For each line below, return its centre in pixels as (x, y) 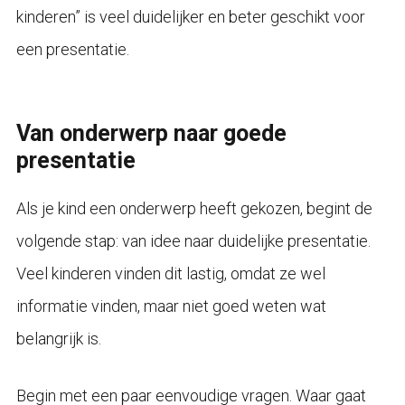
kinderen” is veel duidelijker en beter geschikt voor (190, 16)
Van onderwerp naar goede (151, 133)
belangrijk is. (58, 338)
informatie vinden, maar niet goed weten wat (171, 306)
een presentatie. (72, 49)
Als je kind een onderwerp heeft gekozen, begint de (194, 208)
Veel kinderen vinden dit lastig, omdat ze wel (170, 273)
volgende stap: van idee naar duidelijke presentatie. (193, 240)
